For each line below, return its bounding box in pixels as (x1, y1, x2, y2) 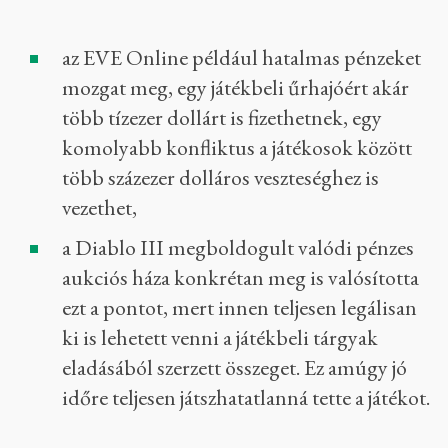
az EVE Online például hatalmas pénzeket (62, 43, 421, 73)
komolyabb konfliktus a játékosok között (62, 133, 412, 163)
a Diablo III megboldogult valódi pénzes (62, 233, 414, 263)
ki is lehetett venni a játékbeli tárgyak (62, 323, 378, 353)
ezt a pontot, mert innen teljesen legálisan (62, 293, 417, 323)
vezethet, (62, 193, 137, 223)
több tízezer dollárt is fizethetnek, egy (62, 103, 382, 133)
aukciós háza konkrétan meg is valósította (62, 263, 419, 293)
